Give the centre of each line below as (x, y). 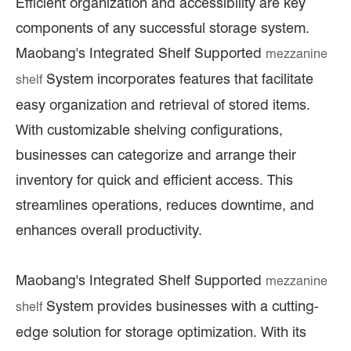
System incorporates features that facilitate (178, 79)
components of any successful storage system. (163, 28)
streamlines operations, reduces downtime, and (165, 205)
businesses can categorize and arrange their (156, 155)
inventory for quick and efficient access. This (154, 180)
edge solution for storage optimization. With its (161, 332)
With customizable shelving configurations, (149, 130)
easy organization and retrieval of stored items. (163, 105)
